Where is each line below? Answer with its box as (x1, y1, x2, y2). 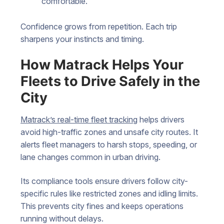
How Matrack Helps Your (20, 56, 183, 73)
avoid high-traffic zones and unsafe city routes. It (20, 127, 198, 137)
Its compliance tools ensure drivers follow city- (20, 175, 188, 186)
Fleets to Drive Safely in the (20, 73, 200, 90)
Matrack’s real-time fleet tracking (20, 114, 137, 125)
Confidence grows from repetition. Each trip (20, 21, 177, 31)
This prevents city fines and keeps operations (20, 200, 183, 211)
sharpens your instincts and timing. (20, 33, 144, 44)
